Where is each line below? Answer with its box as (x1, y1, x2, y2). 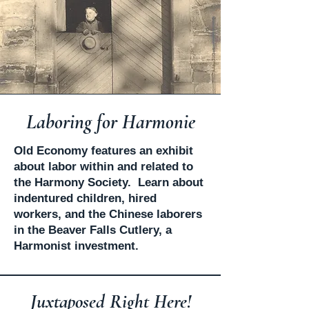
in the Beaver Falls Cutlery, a (14, 223, 172, 237)
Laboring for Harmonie (26, 110, 195, 134)
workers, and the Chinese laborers (14, 208, 202, 221)
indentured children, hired (14, 192, 157, 205)
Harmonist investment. (14, 239, 139, 252)
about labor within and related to (14, 160, 193, 173)
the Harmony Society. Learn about (14, 176, 203, 189)
